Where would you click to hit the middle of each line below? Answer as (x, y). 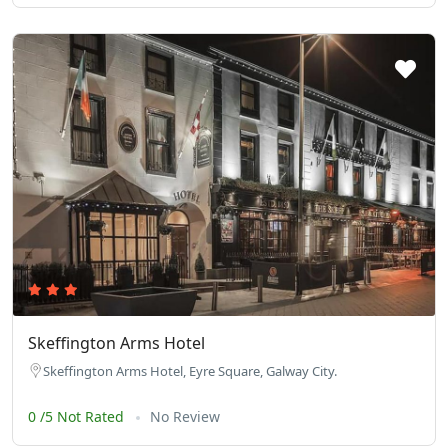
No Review (185, 416)
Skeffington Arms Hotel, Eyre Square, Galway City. (190, 370)
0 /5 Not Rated (78, 416)
